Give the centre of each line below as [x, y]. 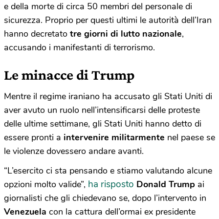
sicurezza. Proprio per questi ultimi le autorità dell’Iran [108, 20]
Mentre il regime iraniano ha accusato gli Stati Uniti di [108, 97]
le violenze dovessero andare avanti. [74, 151]
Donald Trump [166, 185]
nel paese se [190, 138]
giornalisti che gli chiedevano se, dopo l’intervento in [105, 198]
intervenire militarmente [114, 138]
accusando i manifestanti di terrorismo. [79, 48]
